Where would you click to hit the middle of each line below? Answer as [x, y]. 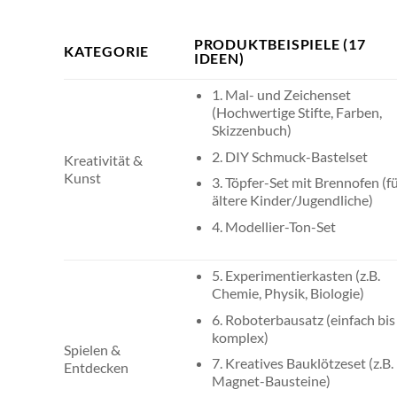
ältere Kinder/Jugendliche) [293, 200]
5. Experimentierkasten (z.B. [296, 276]
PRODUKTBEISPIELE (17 [280, 44]
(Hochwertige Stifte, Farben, [297, 113]
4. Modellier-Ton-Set [274, 226]
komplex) [241, 337]
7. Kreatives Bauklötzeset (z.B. [303, 363]
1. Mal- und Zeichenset [282, 95]
